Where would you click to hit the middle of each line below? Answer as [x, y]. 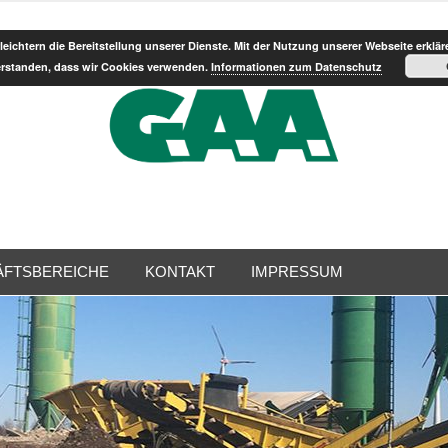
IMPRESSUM [297, 272]
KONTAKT [180, 272]
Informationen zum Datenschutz [296, 66]
